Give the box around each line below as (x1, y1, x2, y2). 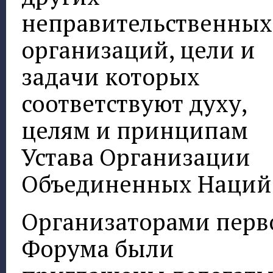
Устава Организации (21, 141, 250, 173)
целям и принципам (21, 115, 248, 146)
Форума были (21, 232, 174, 264)
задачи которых (21, 61, 200, 93)
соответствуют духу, (21, 88, 247, 119)
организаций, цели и (21, 34, 255, 66)
